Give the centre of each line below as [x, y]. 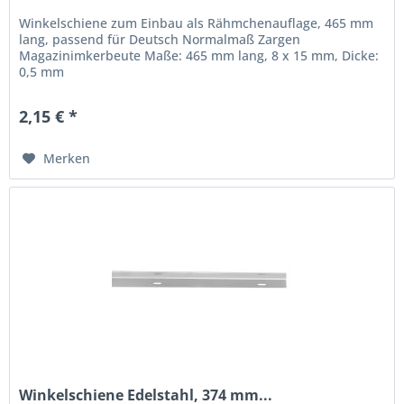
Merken [67, 158]
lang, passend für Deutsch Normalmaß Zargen [160, 39]
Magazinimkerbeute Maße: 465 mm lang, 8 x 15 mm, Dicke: [199, 55]
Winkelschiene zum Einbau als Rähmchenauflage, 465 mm [197, 23]
